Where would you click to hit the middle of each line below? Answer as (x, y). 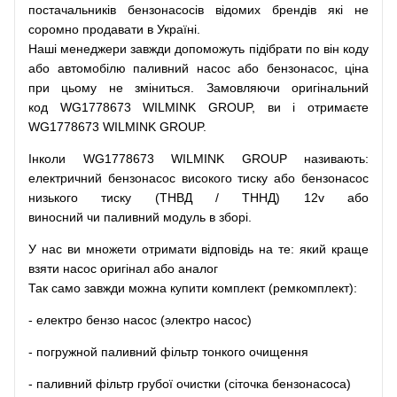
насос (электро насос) (187, 320)
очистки (198, 384)
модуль (184, 217)
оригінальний (331, 88)
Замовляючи (243, 88)
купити (189, 288)
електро (59, 320)
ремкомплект (311, 288)
